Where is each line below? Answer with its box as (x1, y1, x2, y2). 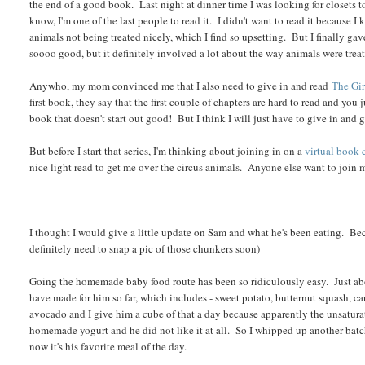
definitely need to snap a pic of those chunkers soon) (29, 240, 261, 256)
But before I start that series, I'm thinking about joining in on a (29, 143, 306, 158)
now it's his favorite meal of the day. (29, 338, 187, 354)
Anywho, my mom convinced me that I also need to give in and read (29, 77, 332, 93)
